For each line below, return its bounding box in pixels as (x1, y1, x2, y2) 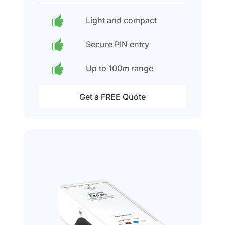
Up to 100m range (85, 63, 153, 74)
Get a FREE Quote (79, 92, 146, 102)
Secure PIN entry (85, 39, 149, 50)
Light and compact (85, 15, 157, 26)
